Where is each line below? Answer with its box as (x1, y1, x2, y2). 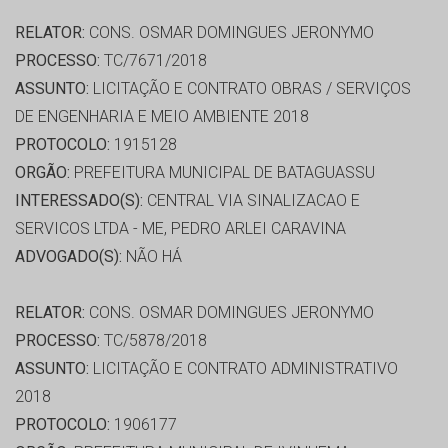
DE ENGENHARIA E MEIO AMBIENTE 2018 (15, 107, 309, 127)
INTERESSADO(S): (15, 191, 143, 211)
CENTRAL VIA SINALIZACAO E (143, 191, 360, 211)
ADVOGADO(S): (15, 247, 122, 267)
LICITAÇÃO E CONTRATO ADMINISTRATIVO (89, 359, 398, 379)
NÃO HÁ (122, 247, 182, 267)
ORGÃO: (15, 163, 70, 183)
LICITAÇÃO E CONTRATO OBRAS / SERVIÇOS (89, 79, 411, 99)
